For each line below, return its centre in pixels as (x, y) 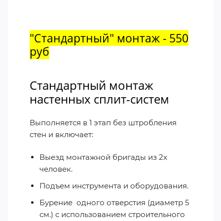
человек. (56, 169)
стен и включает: (61, 135)
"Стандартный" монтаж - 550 (109, 38)
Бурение (57, 203)
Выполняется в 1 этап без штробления (103, 123)
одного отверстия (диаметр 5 (133, 203)
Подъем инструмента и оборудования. (114, 186)
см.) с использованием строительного (112, 215)
